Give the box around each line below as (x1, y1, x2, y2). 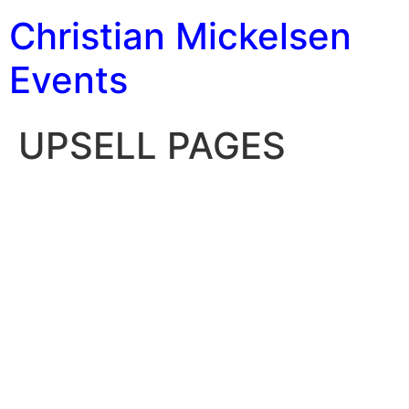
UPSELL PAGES (18, 123, 286, 168)
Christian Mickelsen (9, 14, 351, 58)
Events (9, 58, 128, 102)
